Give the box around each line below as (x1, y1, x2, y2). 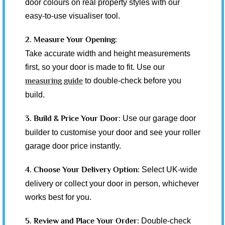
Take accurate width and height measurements (25, 49, 190, 58)
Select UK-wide (142, 165, 197, 174)
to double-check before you (83, 76, 181, 85)
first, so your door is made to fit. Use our (25, 62, 165, 71)
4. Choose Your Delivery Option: (25, 165, 142, 174)
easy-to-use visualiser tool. (25, 11, 120, 20)
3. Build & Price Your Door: (25, 114, 123, 123)
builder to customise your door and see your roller (25, 128, 200, 137)
